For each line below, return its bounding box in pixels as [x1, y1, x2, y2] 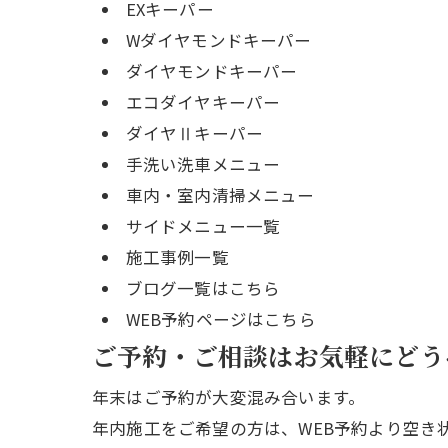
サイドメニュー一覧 [125, 213, 281, 238]
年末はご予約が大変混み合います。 [92, 384, 366, 409]
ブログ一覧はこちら [125, 275, 281, 300]
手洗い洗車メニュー [125, 151, 281, 176]
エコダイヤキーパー [125, 89, 281, 114]
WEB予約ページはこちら [125, 306, 316, 331]
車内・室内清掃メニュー [125, 182, 315, 207]
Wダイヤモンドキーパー [125, 27, 312, 52]
